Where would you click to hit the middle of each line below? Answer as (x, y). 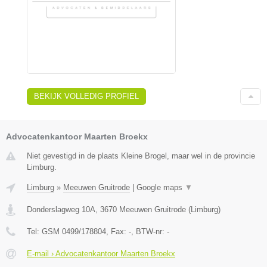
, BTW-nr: (149, 231)
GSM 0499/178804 (74, 231)
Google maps (161, 187)
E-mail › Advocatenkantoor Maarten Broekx (101, 253)
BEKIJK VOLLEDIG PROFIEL (86, 96)
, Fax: (117, 231)
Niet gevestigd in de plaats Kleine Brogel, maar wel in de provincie (141, 156)
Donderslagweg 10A (61, 209)
